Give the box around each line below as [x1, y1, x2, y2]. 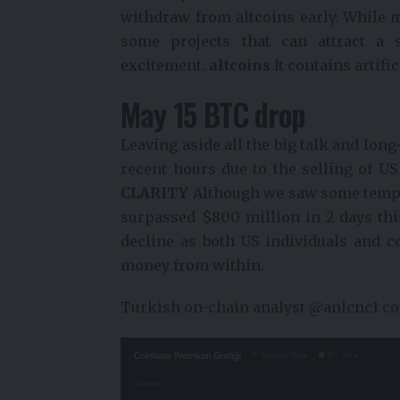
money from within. [121, 256, 265, 274]
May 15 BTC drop [121, 91, 305, 137]
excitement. [121, 56, 210, 74]
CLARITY [121, 184, 189, 202]
